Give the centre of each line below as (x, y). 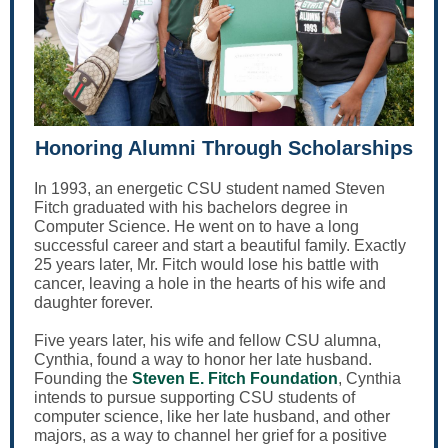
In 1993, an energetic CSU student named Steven (209, 188)
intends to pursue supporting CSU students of (194, 397)
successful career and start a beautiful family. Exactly (220, 245)
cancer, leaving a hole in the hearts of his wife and (210, 283)
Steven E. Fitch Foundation (235, 378)
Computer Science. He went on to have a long (196, 226)
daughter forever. (93, 302)
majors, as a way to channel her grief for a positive (210, 435)
